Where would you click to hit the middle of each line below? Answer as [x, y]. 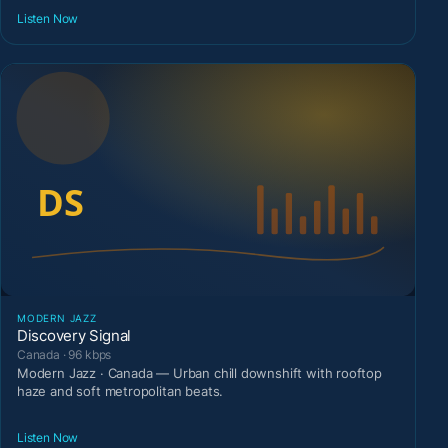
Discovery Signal [74, 335]
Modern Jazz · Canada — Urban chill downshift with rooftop [199, 372]
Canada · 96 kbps [64, 354]
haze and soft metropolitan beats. [120, 390]
